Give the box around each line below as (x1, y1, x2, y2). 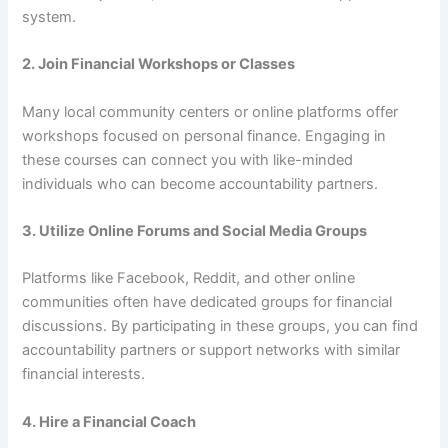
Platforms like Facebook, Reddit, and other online (22, 269, 356, 288)
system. (22, 8, 77, 26)
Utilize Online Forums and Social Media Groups (39, 222, 368, 241)
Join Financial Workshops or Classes (38, 55, 296, 74)
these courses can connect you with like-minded (22, 150, 354, 169)
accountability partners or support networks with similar (22, 341, 401, 360)
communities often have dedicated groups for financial (22, 293, 393, 312)
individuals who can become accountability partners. (22, 174, 379, 193)
